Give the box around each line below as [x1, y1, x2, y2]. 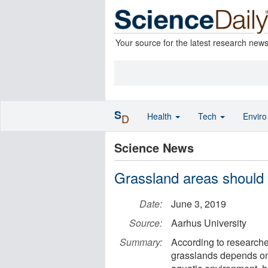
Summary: [120, 235, 162, 249]
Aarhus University [171, 216, 246, 230]
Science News [114, 139, 194, 156]
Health [147, 110, 174, 122]
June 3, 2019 [171, 197, 226, 211]
